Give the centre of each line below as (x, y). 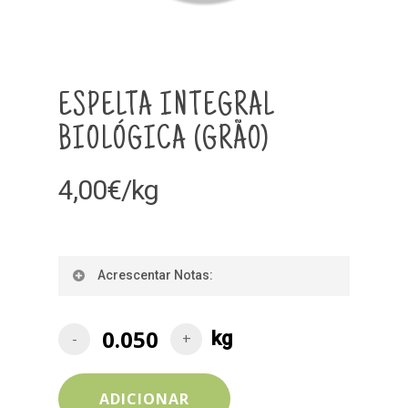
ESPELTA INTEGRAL (167, 107)
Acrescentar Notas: (155, 275)
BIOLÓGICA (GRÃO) (164, 141)
